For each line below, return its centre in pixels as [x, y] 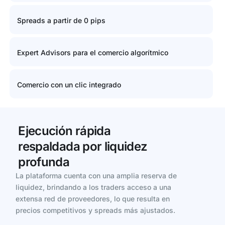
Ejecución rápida [64, 131]
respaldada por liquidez [83, 147]
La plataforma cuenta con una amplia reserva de [96, 176]
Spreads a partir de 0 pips [61, 21]
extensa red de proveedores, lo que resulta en [93, 199]
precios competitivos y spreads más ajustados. [96, 210]
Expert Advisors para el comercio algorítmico [92, 53]
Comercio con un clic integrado [69, 85]
